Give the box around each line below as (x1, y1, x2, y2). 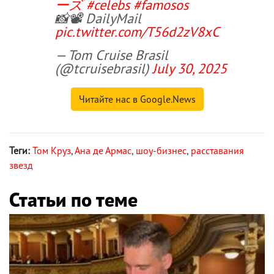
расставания (191, 144, 244, 157)
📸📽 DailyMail (55, 9, 141, 27)
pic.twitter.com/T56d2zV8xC (55, 22, 220, 40)
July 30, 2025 (152, 59, 227, 77)
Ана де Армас (75, 144, 131, 157)
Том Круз (32, 144, 71, 157)
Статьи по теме (9, 186, 138, 212)
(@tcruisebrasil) (55, 59, 152, 77)
